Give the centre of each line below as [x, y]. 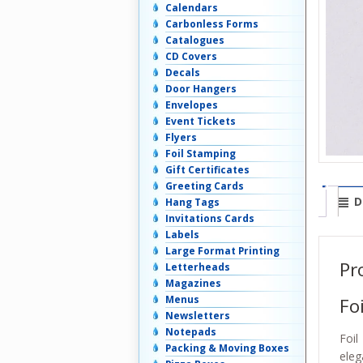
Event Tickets [201, 122]
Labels [182, 235]
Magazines [193, 284]
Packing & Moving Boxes [227, 348]
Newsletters [198, 316]
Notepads [191, 332]
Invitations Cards [210, 219]
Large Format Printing [222, 251]
